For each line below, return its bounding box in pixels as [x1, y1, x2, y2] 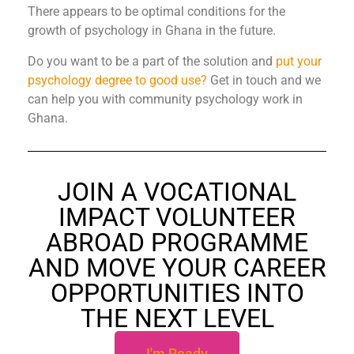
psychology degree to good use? [28, 72, 207, 88]
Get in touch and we [207, 72, 321, 88]
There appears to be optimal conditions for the [28, 4, 285, 20]
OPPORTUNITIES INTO [50, 278, 304, 309]
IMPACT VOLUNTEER [58, 202, 296, 233]
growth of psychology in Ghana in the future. [28, 23, 279, 39]
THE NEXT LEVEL [80, 303, 274, 334]
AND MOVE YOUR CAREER [28, 253, 326, 284]
